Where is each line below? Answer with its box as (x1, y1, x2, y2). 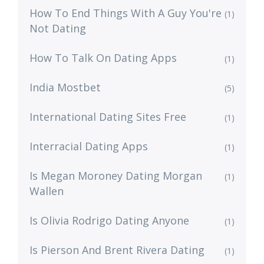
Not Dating (29, 21, 86, 36)
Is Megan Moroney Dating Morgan (29, 169, 202, 183)
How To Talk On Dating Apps (29, 51, 177, 65)
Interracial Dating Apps (29, 139, 148, 154)
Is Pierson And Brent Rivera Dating (29, 243, 204, 258)
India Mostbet (29, 80, 101, 95)
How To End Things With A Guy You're (29, 6, 222, 21)
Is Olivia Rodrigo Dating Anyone (29, 213, 189, 228)
